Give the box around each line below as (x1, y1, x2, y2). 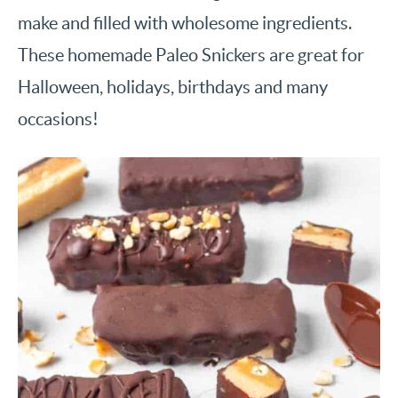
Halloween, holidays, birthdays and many (18, 76, 328, 97)
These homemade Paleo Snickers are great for (18, 44, 364, 65)
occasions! (18, 108, 99, 129)
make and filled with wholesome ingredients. (18, 12, 352, 33)
